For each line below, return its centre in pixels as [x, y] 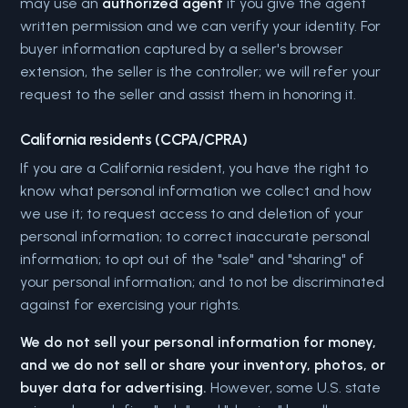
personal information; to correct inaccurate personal [195, 236]
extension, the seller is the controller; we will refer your [201, 71]
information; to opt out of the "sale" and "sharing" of [193, 259]
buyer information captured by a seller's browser [182, 49]
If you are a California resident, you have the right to [194, 168]
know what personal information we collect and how [196, 191]
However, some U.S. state [294, 388]
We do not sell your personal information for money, [199, 342]
